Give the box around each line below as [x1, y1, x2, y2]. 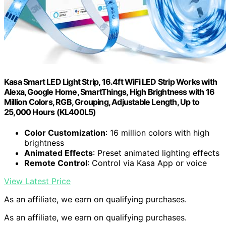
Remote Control [24, 158, 87, 168]
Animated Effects [24, 148, 93, 158]
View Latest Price [4, 176, 71, 187]
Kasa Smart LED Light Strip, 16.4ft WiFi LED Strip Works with [4, 76, 217, 87]
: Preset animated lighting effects [93, 148, 219, 158]
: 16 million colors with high [105, 128, 209, 138]
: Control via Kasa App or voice [87, 158, 207, 168]
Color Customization [24, 128, 105, 138]
